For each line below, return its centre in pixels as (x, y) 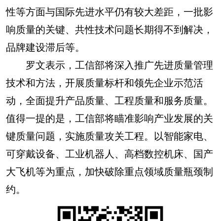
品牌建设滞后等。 (45, 47)
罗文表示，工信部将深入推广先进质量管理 (110, 64)
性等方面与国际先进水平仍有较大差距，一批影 (110, 11)
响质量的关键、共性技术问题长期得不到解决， (110, 29)
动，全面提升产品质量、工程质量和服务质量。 (110, 100)
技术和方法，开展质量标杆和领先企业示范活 (105, 82)
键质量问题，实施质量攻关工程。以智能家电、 (110, 135)
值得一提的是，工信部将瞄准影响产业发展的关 (110, 118)
